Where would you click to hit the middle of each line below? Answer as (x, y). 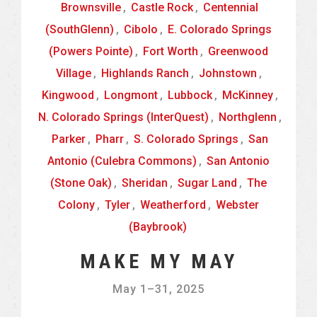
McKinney (247, 95)
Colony (76, 205)
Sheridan (145, 183)
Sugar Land (207, 183)
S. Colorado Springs (186, 139)
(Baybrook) (157, 227)
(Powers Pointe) (91, 51)
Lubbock (190, 95)
